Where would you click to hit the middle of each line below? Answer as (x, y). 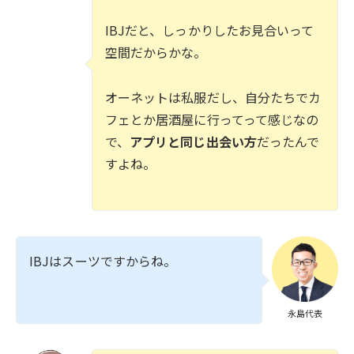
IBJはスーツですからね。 (103, 260)
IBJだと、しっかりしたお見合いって (209, 30)
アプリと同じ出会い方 (193, 142)
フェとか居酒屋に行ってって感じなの (212, 120)
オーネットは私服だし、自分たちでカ (213, 98)
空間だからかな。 (156, 53)
